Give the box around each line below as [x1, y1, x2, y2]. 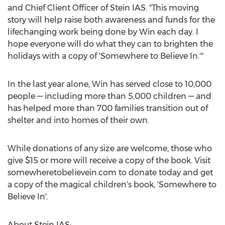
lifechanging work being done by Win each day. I [8, 27, 198, 37]
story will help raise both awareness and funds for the [8, 15, 215, 25]
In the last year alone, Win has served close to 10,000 [8, 79, 211, 89]
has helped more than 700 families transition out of [8, 103, 208, 113]
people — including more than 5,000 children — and [8, 91, 211, 101]
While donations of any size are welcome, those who [8, 144, 212, 153]
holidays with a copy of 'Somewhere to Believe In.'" [8, 51, 203, 61]
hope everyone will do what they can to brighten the [8, 39, 213, 49]
